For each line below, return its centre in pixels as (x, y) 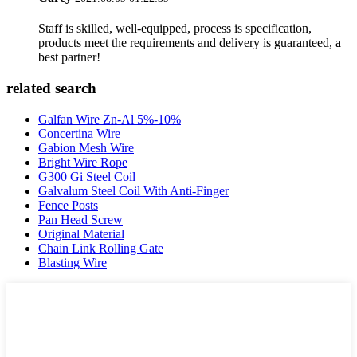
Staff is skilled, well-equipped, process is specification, (175, 29)
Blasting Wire (73, 262)
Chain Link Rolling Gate (101, 248)
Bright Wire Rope (83, 162)
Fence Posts (68, 205)
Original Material (81, 233)
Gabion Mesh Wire (86, 147)
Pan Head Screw (80, 219)
